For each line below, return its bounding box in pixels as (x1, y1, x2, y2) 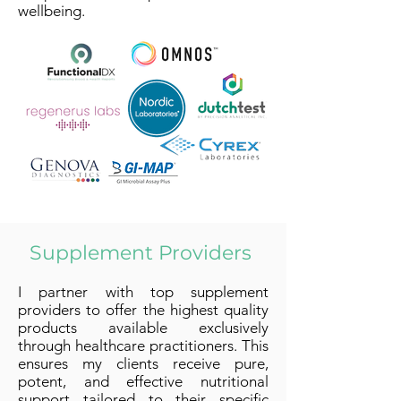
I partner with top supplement (18, 283, 269, 301)
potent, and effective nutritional (18, 372, 269, 390)
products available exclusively (18, 319, 269, 337)
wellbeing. (18, 2, 85, 20)
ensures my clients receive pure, (18, 354, 269, 372)
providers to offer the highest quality (18, 301, 269, 319)
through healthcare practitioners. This (18, 337, 269, 354)
